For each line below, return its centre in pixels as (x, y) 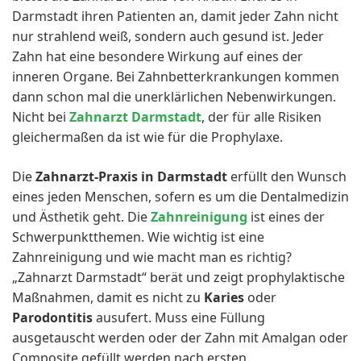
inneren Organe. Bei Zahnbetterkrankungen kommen (176, 77)
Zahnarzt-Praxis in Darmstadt (131, 176)
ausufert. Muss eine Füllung (179, 317)
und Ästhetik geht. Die (80, 217)
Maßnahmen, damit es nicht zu (108, 297)
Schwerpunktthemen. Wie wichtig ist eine (138, 237)
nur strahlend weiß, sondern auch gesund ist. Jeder (168, 36)
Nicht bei (41, 117)
